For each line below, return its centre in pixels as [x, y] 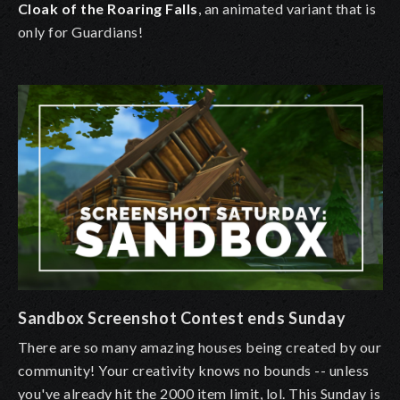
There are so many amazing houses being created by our [200, 347]
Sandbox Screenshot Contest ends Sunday [182, 318]
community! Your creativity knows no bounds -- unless [194, 371]
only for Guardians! [81, 32]
